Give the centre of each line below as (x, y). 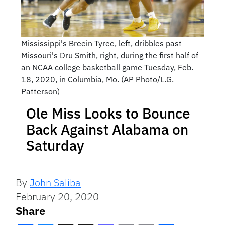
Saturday (55, 146)
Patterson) (40, 92)
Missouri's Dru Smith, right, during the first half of (109, 55)
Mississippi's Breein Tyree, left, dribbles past (101, 43)
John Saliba (55, 183)
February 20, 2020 (58, 197)
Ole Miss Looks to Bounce (108, 114)
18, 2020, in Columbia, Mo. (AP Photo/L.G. (97, 80)
